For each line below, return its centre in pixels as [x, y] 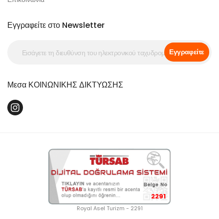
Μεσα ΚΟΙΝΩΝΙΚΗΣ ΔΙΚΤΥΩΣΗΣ [65, 85]
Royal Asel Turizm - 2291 [109, 208]
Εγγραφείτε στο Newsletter [56, 25]
